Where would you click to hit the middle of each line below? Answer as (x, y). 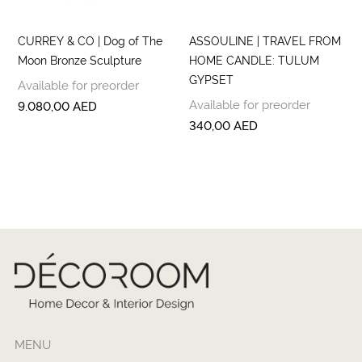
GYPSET (211, 78)
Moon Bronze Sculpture (80, 59)
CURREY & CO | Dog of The (90, 40)
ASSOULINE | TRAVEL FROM (265, 40)
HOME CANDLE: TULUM (254, 59)
